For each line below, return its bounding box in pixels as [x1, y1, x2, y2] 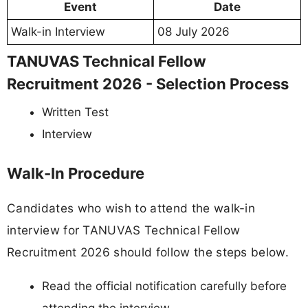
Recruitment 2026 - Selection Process [7, 74, 289, 93]
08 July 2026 [157, 24, 230, 38]
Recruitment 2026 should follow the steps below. [7, 244, 289, 259]
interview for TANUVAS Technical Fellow [7, 222, 241, 237]
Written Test [42, 104, 109, 119]
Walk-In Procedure [7, 164, 144, 183]
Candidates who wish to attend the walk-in [7, 200, 256, 215]
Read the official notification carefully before [42, 278, 287, 293]
